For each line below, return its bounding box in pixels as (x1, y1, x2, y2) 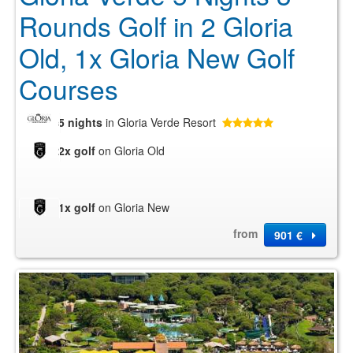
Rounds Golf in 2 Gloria (19, 7, 293, 45)
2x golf (58, 143, 95, 158)
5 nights (58, 114, 106, 130)
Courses (19, 70, 118, 108)
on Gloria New (95, 199, 169, 215)
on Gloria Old (95, 143, 165, 158)
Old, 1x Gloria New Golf (19, 39, 295, 76)
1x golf (58, 199, 95, 215)
